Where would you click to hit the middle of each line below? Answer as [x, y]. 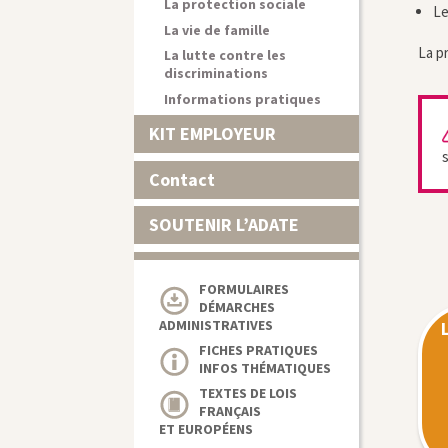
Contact [182, 179]
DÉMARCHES [237, 306]
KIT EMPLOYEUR [213, 134]
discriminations [216, 73]
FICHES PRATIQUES [259, 349]
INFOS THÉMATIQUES [265, 367]
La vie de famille [217, 29]
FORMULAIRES [244, 288]
